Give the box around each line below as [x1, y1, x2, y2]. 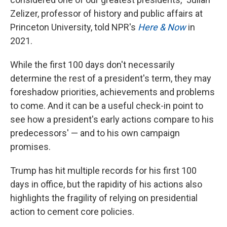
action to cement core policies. [10, 206, 134, 217]
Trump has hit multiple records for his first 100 [10, 165, 197, 176]
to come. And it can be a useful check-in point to [10, 100, 203, 111]
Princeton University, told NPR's [10, 22, 138, 32]
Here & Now [138, 22, 186, 32]
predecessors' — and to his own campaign [10, 128, 180, 138]
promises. [10, 141, 51, 152]
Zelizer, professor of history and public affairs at [10, 8, 203, 19]
